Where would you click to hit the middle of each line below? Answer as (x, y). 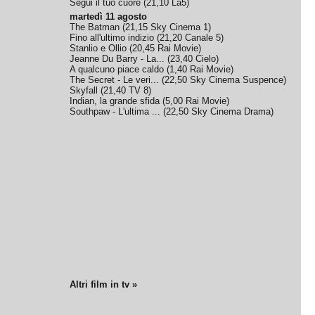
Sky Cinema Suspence (237, 80)
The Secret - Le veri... (115, 80)
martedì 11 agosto (109, 17)
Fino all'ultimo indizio (112, 38)
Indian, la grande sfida (115, 101)
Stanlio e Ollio (98, 48)
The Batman (95, 27)
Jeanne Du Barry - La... (117, 59)
